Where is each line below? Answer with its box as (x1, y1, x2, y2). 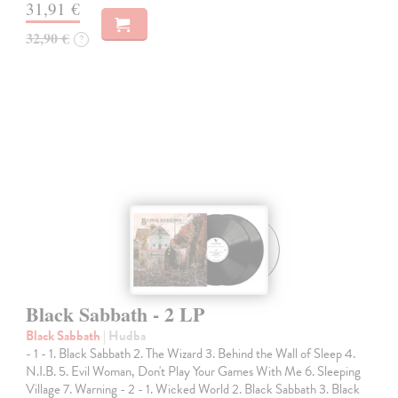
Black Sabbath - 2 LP (26, 299, 205, 330)
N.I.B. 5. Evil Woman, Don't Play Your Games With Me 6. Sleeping (26, 362, 362, 382)
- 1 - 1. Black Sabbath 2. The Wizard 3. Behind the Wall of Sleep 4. (26, 344, 356, 364)
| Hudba (103, 326, 147, 346)
